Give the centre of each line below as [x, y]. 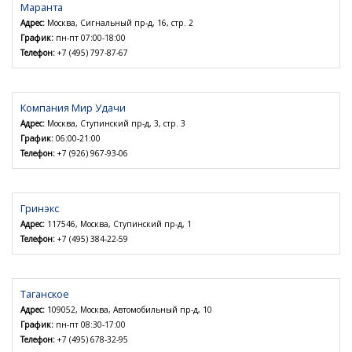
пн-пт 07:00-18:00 [90, 38]
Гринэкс [40, 209]
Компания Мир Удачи [73, 108]
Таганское [45, 294]
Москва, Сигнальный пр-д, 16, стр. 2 [119, 23]
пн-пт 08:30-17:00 [90, 325]
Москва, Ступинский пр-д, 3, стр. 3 [115, 124]
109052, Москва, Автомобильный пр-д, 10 [128, 310]
